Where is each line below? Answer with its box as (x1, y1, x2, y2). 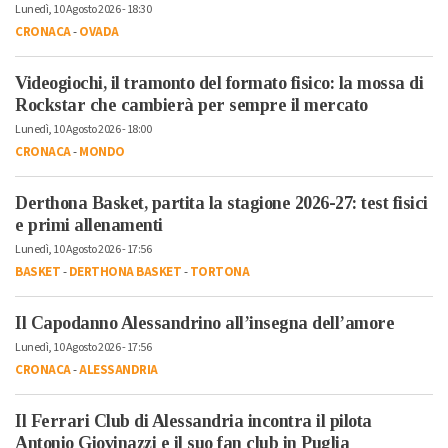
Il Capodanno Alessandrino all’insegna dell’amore (15, 313, 394, 334)
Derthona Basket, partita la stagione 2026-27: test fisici (15, 193, 428, 214)
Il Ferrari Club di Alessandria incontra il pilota (15, 411, 372, 432)
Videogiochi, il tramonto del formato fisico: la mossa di (15, 73, 423, 94)
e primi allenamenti (15, 215, 163, 236)
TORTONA (189, 263, 249, 282)
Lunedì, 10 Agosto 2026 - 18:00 (15, 121, 151, 139)
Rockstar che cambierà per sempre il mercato (15, 95, 368, 116)
